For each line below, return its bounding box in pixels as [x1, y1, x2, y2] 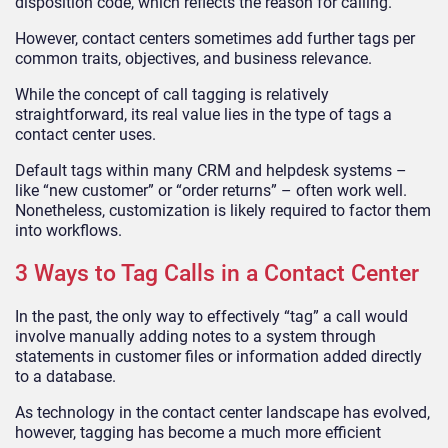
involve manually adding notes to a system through [15, 327, 376, 347]
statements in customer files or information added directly [15, 347, 422, 367]
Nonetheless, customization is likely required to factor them [15, 200, 431, 220]
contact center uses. [15, 124, 160, 144]
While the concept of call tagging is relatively [15, 84, 329, 104]
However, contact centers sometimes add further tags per [15, 28, 415, 48]
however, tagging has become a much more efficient [15, 423, 381, 443]
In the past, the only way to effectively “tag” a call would [15, 307, 408, 327]
